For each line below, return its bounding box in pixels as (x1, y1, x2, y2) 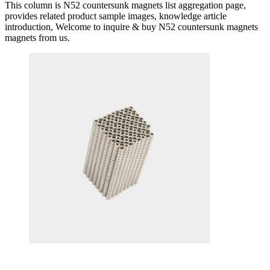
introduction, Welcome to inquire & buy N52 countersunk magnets (5, 21, 258, 32)
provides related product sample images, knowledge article (5, 10, 227, 21)
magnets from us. (5, 32, 70, 43)
